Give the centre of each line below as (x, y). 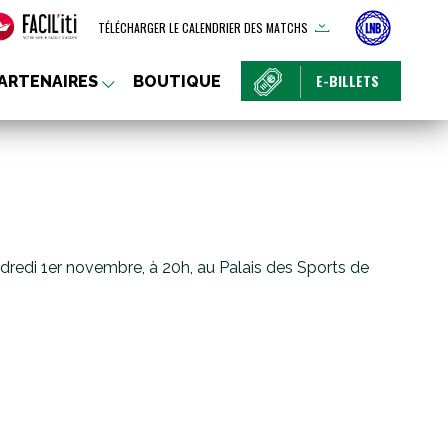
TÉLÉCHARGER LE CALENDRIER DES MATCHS (203, 27)
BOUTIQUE (177, 81)
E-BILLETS (347, 80)
